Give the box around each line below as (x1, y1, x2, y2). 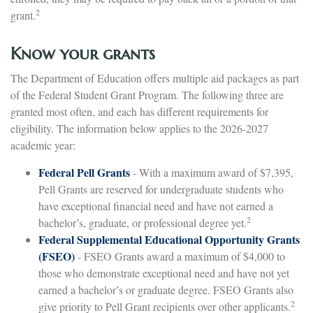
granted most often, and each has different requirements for (10, 104, 268, 119)
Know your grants (10, 43, 155, 65)
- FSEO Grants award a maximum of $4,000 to (75, 249, 285, 264)
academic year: (10, 138, 75, 153)
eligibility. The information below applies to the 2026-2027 (10, 121, 268, 136)
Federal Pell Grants (38, 164, 130, 181)
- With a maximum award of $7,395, (130, 165, 293, 180)
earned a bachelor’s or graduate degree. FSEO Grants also (38, 282, 293, 298)
